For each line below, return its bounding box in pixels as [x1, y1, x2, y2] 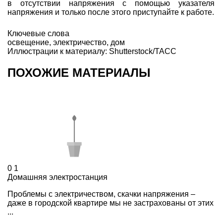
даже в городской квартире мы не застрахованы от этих [7, 198, 214, 207]
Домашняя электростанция [7, 172, 108, 181]
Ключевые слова [7, 29, 69, 38]
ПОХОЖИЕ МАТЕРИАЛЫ [7, 65, 151, 79]
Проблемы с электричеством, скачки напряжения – [7, 189, 195, 198]
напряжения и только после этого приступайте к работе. [7, 7, 214, 16]
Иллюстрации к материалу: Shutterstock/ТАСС [7, 47, 176, 55]
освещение [7, 38, 49, 47]
